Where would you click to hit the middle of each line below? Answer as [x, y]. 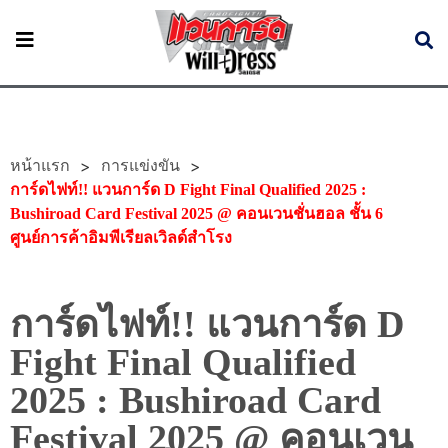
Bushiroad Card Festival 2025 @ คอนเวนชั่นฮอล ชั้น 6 [196, 214]
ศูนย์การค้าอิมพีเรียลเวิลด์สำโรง [121, 238]
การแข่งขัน [140, 166]
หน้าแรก [40, 165]
